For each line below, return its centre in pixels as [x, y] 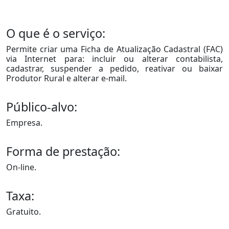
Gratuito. [24, 212]
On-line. [21, 167]
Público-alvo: [42, 107]
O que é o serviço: [56, 33]
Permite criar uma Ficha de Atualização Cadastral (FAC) [114, 49]
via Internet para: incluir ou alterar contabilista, [114, 59]
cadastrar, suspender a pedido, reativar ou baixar [114, 69]
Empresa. [24, 123]
